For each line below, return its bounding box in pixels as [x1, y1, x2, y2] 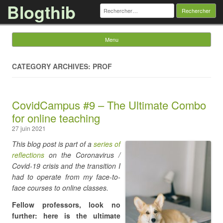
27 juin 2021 [12, 124, 46, 132]
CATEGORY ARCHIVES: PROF [12, 61, 112, 71]
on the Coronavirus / [44, 150, 120, 160]
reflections [12, 150, 44, 160]
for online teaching [12, 110, 100, 125]
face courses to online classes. [12, 183, 109, 193]
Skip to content [111, 45, 158, 55]
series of [94, 139, 120, 149]
